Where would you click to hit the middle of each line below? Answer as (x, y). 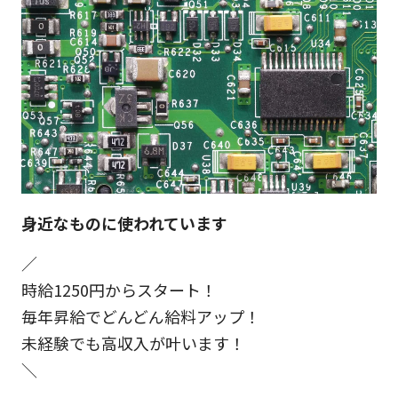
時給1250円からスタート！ (119, 289)
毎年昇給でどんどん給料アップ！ (140, 316)
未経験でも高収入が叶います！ (133, 342)
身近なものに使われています (124, 223)
